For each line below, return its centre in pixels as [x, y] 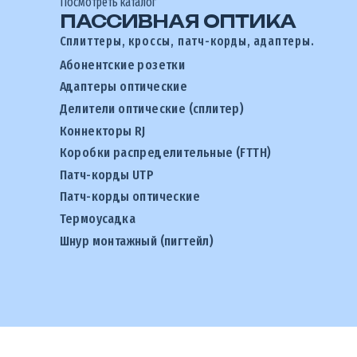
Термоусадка [98, 218]
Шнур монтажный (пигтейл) [137, 241]
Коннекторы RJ [102, 131]
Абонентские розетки [122, 65]
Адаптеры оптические [124, 87]
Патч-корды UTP [107, 175]
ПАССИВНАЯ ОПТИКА [178, 21]
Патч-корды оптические [130, 197]
